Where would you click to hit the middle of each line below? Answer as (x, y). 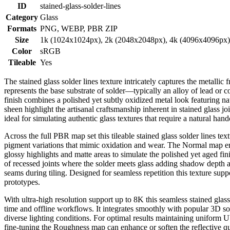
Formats (22, 28)
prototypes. (22, 182)
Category (22, 17)
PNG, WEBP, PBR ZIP (79, 28)
